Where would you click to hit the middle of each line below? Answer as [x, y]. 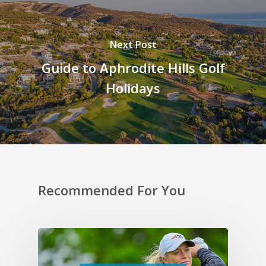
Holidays [133, 88]
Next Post [133, 45]
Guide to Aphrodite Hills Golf [133, 68]
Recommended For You [112, 190]
